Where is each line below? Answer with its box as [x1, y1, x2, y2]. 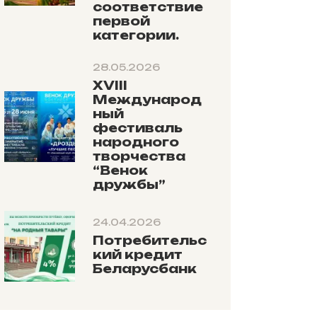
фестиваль [93, 120, 183, 135]
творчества [93, 148, 186, 163]
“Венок [93, 162, 149, 178]
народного [93, 134, 180, 149]
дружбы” [93, 176, 166, 192]
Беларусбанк [93, 260, 197, 276]
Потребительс [93, 232, 207, 248]
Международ [93, 91, 202, 107]
